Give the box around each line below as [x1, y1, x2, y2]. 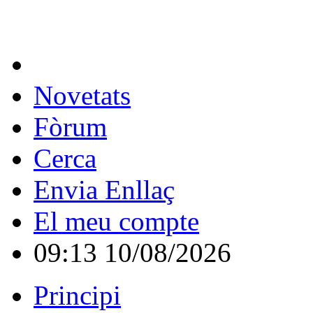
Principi [34, 280, 121, 310]
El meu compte [34, 206, 199, 236]
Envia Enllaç [34, 175, 175, 205]
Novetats [34, 80, 131, 110]
